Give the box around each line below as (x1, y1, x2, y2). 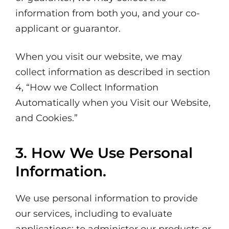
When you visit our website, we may (15, 51, 182, 62)
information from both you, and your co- (15, 8, 200, 19)
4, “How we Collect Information (15, 82, 158, 93)
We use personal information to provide (15, 193, 198, 204)
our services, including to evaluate (15, 208, 172, 219)
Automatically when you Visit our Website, (15, 97, 211, 108)
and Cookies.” (15, 112, 78, 124)
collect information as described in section (15, 66, 210, 78)
